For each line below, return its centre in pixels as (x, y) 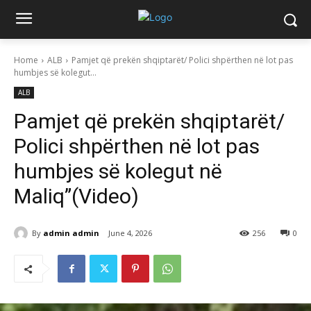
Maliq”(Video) (76, 196)
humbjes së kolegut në (118, 171)
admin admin (71, 233)
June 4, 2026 (130, 233)
